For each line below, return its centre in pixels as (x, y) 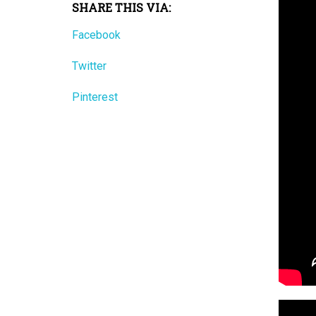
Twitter (89, 66)
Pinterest (95, 97)
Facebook (96, 35)
